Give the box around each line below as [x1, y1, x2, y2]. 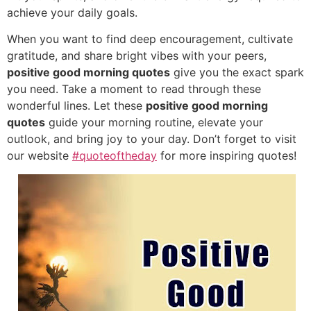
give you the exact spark [170, 65, 304, 80]
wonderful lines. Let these [7, 99, 146, 113]
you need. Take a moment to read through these [7, 82, 261, 96]
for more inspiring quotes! [157, 149, 296, 163]
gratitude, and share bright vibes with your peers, [7, 49, 267, 63]
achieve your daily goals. [7, 6, 137, 19]
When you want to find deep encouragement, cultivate [7, 32, 293, 47]
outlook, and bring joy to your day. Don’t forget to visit [7, 132, 296, 146]
